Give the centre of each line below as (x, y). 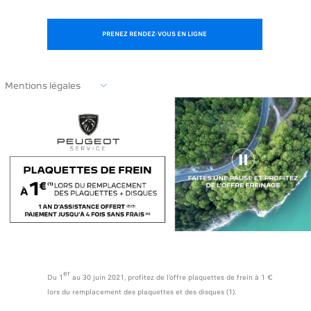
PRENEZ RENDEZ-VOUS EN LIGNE (155, 34)
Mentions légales (43, 85)
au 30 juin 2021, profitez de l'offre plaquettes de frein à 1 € (171, 277)
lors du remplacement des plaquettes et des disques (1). (141, 292)
